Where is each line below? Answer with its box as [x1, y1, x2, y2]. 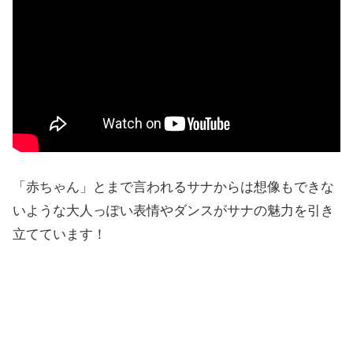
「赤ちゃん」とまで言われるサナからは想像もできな [13, 180, 334, 195]
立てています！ [13, 227, 106, 243]
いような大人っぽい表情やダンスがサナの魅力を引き [13, 203, 334, 219]
